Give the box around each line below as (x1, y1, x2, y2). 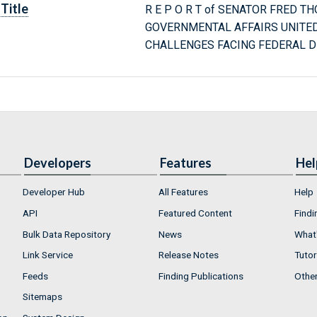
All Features (158, 186, 208, 198)
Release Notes (158, 249, 219, 261)
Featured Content (158, 207, 232, 219)
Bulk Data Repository (23, 228, 110, 240)
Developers (24, 155, 91, 171)
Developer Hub (23, 186, 85, 198)
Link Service (23, 249, 73, 261)
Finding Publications (158, 270, 243, 282)
